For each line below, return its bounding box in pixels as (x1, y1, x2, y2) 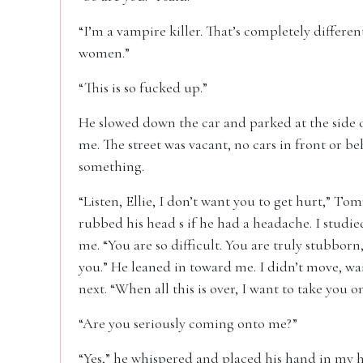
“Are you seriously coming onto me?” (79, 314, 297, 332)
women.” (79, 44, 130, 62)
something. (79, 157, 144, 175)
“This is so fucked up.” (79, 79, 207, 96)
